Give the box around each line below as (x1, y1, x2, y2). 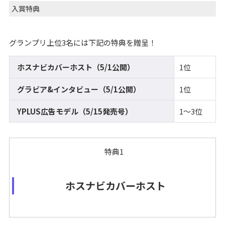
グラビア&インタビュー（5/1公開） (17, 84, 141, 95)
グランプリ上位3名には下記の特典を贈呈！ (9, 37, 156, 48)
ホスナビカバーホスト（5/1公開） (17, 62, 135, 73)
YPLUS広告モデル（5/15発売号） (17, 106, 133, 117)
